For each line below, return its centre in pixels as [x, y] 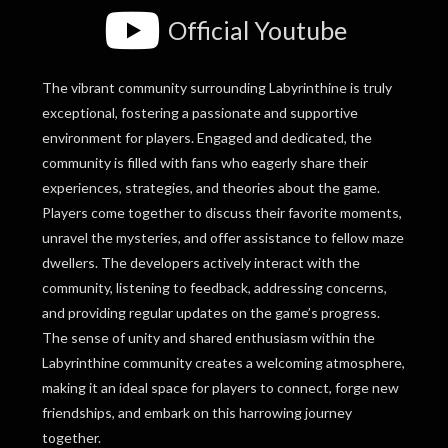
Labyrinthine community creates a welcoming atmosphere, [224, 363]
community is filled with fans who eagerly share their [205, 163]
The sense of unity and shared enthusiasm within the [209, 338]
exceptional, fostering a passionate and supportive [200, 113]
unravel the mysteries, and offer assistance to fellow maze [223, 238]
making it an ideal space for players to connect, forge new [221, 388]
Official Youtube [258, 29]
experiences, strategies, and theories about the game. [211, 188]
